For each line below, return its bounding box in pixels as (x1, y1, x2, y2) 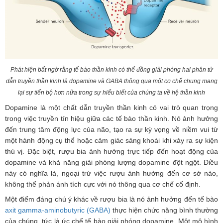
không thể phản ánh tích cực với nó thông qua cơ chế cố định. (5, 180, 201, 188)
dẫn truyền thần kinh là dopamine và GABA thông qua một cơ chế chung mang (5, 77, 218, 85)
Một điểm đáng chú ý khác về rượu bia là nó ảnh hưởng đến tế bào (5, 195, 218, 203)
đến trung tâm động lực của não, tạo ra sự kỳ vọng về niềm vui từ (5, 125, 218, 133)
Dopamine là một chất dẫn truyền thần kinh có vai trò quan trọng (5, 103, 218, 111)
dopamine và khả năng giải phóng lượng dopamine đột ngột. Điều (5, 158, 218, 166)
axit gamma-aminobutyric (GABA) (5, 206, 111, 214)
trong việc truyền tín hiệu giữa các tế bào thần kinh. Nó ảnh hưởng (5, 114, 218, 122)
